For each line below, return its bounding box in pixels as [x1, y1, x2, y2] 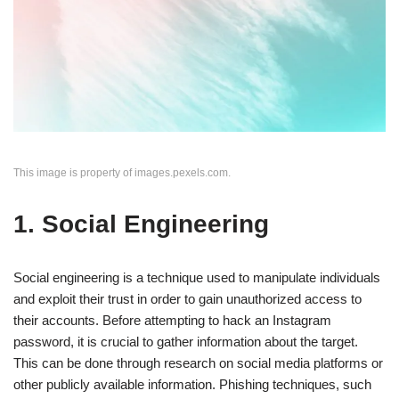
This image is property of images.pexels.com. [13, 166, 231, 179]
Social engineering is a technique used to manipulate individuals [13, 269, 380, 285]
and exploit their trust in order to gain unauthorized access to [13, 290, 362, 306]
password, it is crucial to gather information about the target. [13, 333, 358, 349]
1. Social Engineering [13, 209, 269, 238]
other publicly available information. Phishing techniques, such [13, 376, 371, 392]
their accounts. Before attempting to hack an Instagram [13, 312, 331, 328]
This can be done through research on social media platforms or [13, 354, 383, 370]
